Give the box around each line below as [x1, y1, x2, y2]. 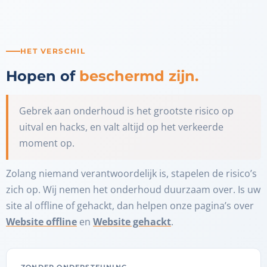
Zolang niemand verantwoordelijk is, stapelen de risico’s [6, 167, 257, 180]
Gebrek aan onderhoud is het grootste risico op [19, 104, 234, 117]
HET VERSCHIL [20, 46, 86, 55]
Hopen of [6, 67, 79, 85]
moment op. [19, 136, 74, 150]
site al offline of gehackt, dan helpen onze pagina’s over [6, 199, 254, 212]
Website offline [6, 215, 77, 228]
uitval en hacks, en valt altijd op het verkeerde [19, 120, 223, 133]
